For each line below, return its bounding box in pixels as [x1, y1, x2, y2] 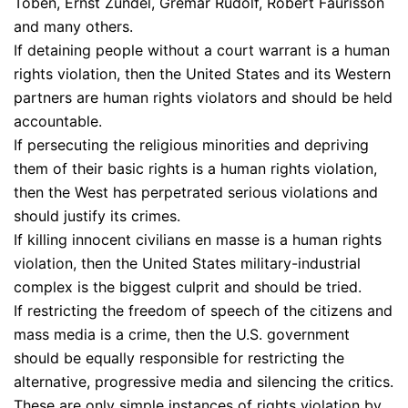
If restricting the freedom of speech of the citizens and [14, 301, 393, 320]
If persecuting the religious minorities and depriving [14, 135, 369, 154]
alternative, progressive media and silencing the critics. [14, 372, 393, 391]
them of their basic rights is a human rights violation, [14, 158, 377, 178]
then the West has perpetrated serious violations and [14, 182, 378, 201]
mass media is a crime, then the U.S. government [14, 324, 350, 343]
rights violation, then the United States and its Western [14, 64, 391, 83]
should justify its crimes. [14, 206, 180, 225]
